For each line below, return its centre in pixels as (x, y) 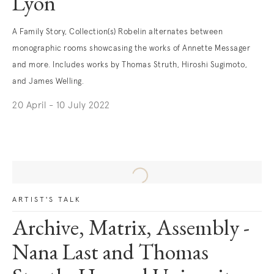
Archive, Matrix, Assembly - (131, 230)
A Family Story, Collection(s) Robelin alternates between (117, 32)
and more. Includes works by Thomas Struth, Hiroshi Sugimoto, (130, 65)
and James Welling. (48, 82)
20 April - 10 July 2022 (61, 106)
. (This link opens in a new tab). (79, 123)
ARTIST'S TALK (47, 200)
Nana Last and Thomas (110, 254)
